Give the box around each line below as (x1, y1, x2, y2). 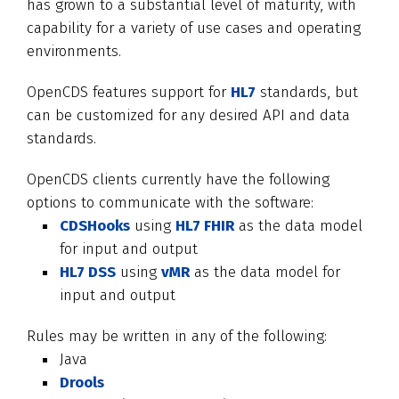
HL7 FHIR (175, 216, 234, 235)
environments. (27, 42, 121, 61)
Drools (60, 373, 104, 392)
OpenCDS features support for (27, 83, 231, 102)
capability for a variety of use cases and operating (27, 19, 361, 37)
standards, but (256, 83, 358, 102)
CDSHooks (60, 216, 130, 235)
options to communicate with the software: (27, 193, 313, 212)
